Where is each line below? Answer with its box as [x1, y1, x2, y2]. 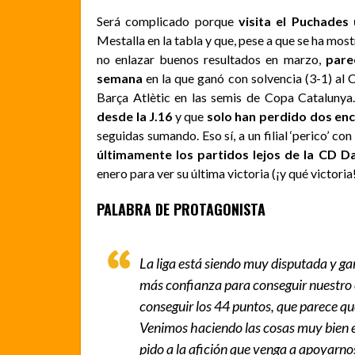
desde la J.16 [97, 108, 175, 124]
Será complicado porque [97, 13, 234, 29]
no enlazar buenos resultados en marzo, [97, 51, 326, 67]
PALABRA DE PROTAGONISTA [97, 198, 265, 219]
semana [97, 70, 143, 86]
